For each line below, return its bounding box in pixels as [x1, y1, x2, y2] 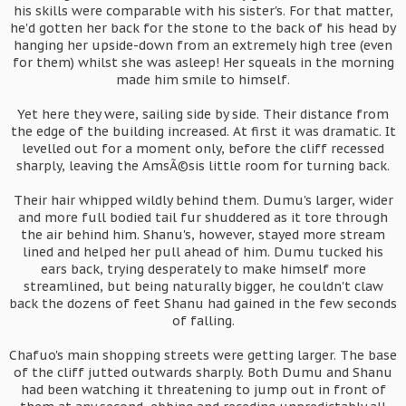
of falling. [171, 313, 235, 329]
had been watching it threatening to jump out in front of [20, 382, 386, 398]
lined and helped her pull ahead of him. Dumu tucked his [23, 244, 383, 260]
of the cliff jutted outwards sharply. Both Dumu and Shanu [14, 364, 392, 381]
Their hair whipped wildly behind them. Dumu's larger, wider [13, 192, 393, 208]
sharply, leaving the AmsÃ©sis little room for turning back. [16, 158, 390, 174]
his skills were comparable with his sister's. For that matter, [13, 3, 393, 19]
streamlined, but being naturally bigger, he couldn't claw [23, 278, 383, 295]
